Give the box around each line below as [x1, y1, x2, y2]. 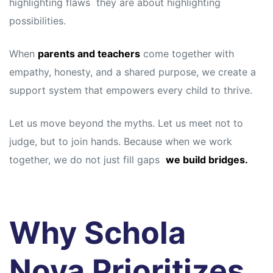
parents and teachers [38, 48, 140, 60]
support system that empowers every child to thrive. [9, 84, 252, 97]
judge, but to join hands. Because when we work [9, 135, 232, 148]
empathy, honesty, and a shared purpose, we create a [9, 66, 256, 79]
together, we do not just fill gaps [9, 154, 166, 166]
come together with [140, 48, 234, 60]
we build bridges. [166, 154, 248, 166]
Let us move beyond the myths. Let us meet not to [9, 117, 243, 130]
